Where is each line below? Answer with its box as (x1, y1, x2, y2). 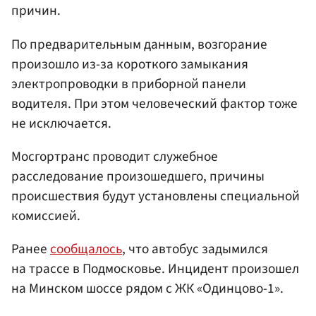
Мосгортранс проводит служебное (11, 146, 218, 166)
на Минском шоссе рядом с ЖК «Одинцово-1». (11, 278, 284, 298)
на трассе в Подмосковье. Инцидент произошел (11, 258, 299, 279)
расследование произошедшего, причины (11, 166, 265, 186)
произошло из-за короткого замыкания (11, 54, 248, 74)
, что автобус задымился (122, 238, 268, 259)
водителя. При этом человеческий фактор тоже (11, 93, 298, 114)
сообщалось (50, 238, 122, 259)
